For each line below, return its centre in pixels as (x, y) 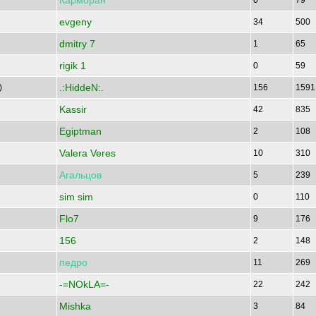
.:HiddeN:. (81, 87)
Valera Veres (87, 153)
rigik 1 (73, 66)
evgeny (75, 22)
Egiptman (80, 131)
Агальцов (80, 175)
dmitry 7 (77, 44)
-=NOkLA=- (84, 284)
